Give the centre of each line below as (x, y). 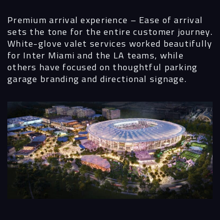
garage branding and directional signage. (97, 78)
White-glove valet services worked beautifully (110, 43)
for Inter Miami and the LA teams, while (96, 55)
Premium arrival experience (68, 19)
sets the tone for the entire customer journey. (110, 31)
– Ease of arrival (165, 19)
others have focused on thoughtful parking (103, 67)
